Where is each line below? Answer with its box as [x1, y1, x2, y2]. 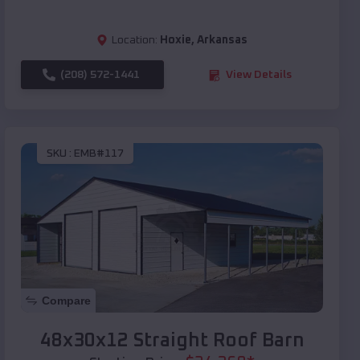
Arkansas [197, 35, 247, 47]
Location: [112, 35, 157, 47]
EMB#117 [74, 147, 124, 159]
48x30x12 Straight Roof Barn [39, 331, 305, 351]
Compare [42, 294, 91, 308]
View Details [226, 69, 292, 81]
